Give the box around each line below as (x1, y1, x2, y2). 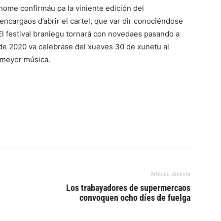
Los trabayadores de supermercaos (66, 183, 190, 193)
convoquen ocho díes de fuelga (79, 192, 190, 203)
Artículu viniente (150, 171, 190, 178)
